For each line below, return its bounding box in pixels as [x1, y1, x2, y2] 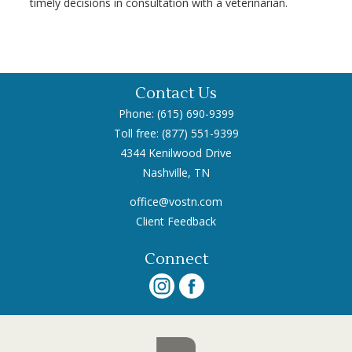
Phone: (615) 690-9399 [118, 106, 234, 121]
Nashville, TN [142, 165, 210, 180]
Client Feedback [136, 214, 216, 229]
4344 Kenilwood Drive [120, 145, 232, 160]
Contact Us [135, 83, 217, 104]
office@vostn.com [130, 194, 222, 209]
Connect [144, 249, 208, 269]
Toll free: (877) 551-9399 [113, 126, 239, 141]
